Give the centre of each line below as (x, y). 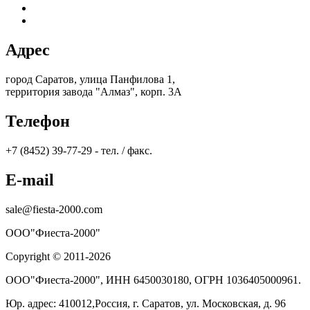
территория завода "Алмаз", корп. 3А (94, 92)
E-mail (30, 180)
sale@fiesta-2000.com (54, 209)
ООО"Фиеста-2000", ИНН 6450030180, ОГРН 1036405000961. (153, 280)
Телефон (38, 121)
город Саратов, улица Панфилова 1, (90, 80)
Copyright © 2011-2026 (58, 256)
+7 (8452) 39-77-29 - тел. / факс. (79, 151)
